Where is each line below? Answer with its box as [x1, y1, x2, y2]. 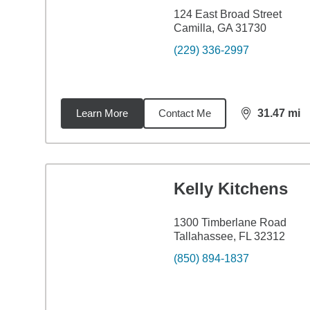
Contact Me [158, 107, 211, 119]
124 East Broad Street [173, 8, 282, 20]
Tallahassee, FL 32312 [173, 230, 285, 242]
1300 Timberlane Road [173, 217, 286, 228]
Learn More [75, 107, 128, 119]
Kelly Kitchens [173, 179, 288, 198]
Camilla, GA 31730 [173, 22, 266, 34]
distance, [239, 113, 291, 125]
